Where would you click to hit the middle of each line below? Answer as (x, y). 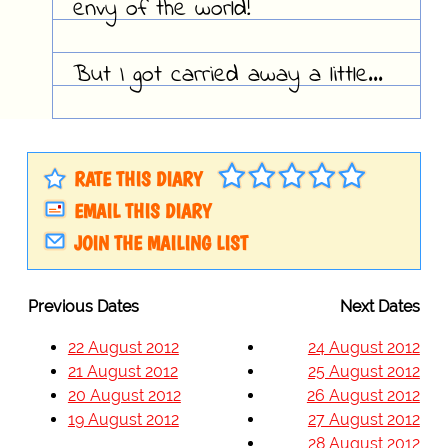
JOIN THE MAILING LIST (160, 243)
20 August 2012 (124, 396)
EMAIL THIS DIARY (142, 211)
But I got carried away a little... (227, 76)
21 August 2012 (122, 372)
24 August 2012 (363, 348)
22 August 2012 (123, 348)
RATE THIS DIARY (137, 179)
